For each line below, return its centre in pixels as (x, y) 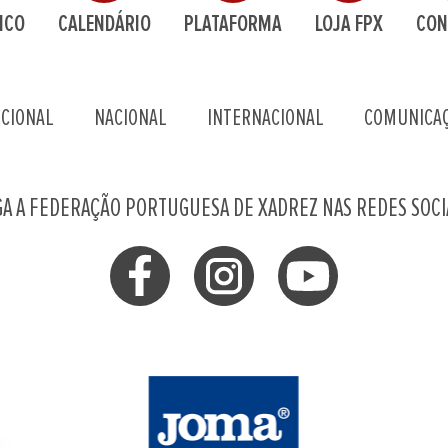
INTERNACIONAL (265, 118)
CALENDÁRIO (104, 24)
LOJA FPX (348, 24)
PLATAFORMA (232, 24)
